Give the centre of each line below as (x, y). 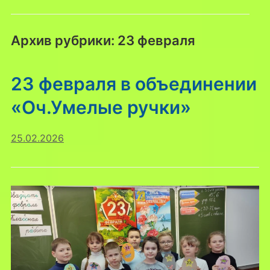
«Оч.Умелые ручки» (101, 107)
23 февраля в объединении (133, 83)
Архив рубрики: (64, 40)
